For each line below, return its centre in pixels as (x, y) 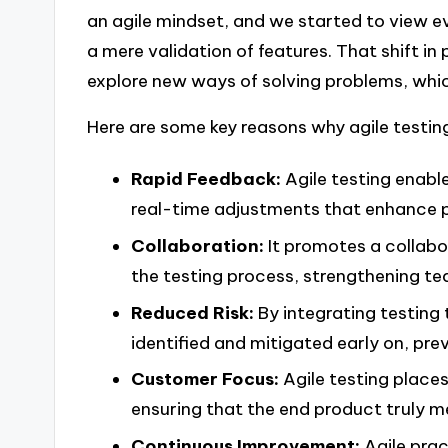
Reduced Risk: (192, 312)
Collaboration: (197, 245)
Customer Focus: (204, 379)
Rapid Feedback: (205, 178)
